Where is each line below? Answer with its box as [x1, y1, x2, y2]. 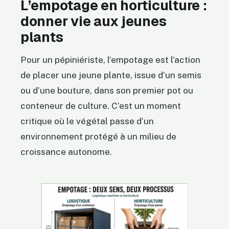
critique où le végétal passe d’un [20, 116, 154, 126]
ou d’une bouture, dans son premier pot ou [20, 85, 193, 96]
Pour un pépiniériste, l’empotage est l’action [20, 54, 200, 65]
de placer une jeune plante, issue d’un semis [20, 70, 201, 80]
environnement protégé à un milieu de [20, 131, 176, 142]
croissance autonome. [20, 146, 112, 157]
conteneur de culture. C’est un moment [20, 100, 181, 111]
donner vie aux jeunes [20, 12, 167, 31]
